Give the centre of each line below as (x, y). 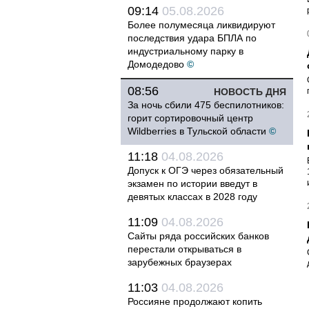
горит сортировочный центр (190, 118)
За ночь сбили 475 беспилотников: (206, 105)
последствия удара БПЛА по (192, 38)
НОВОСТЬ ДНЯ (250, 92)
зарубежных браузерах (180, 262)
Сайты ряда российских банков (198, 236)
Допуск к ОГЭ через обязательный (206, 170)
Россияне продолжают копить (195, 301)
